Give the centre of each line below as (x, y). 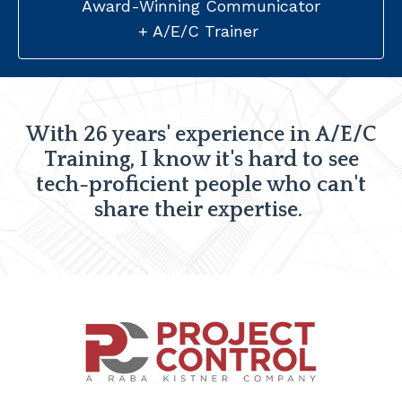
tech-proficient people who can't (201, 185)
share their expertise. (201, 210)
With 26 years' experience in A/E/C (201, 135)
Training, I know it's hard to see (201, 160)
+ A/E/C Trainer (198, 31)
